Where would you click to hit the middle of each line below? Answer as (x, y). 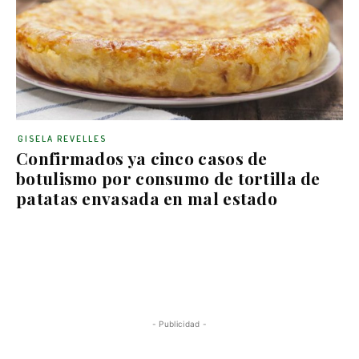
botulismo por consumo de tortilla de (168, 178)
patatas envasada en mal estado (147, 198)
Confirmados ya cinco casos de (142, 158)
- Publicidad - (179, 324)
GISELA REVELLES (62, 139)
